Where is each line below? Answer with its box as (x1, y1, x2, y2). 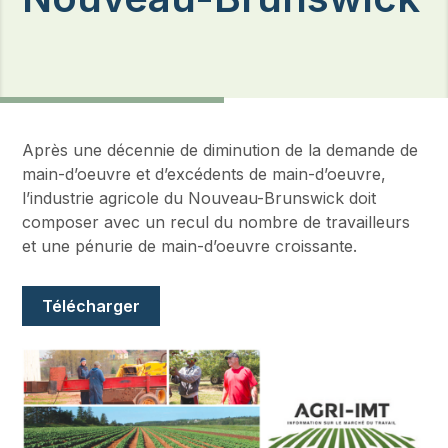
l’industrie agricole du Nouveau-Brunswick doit (22, 188, 377, 208)
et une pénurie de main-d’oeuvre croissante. (22, 236, 358, 256)
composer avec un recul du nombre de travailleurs (22, 212, 411, 232)
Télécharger (42, 296, 141, 316)
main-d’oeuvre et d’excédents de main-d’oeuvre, (22, 164, 387, 184)
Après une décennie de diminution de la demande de (22, 140, 419, 160)
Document (21, 275, 104, 295)
